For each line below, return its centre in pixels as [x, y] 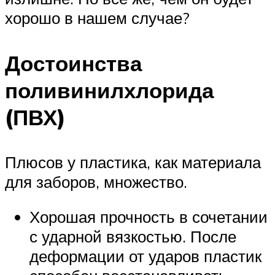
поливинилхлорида [109, 90]
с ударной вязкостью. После [133, 237]
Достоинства [73, 63]
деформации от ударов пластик [145, 256]
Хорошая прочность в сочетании [149, 217]
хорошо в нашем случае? [97, 18]
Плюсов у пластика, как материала [133, 162]
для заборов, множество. [96, 181]
